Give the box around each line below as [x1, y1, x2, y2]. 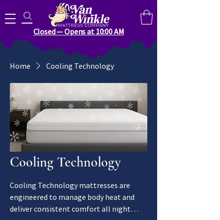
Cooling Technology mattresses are [10, 180, 130, 190]
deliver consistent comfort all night [10, 203, 131, 214]
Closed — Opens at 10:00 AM [33, 27, 124, 36]
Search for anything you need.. [35, 11, 125, 21]
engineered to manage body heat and [10, 192, 135, 202]
